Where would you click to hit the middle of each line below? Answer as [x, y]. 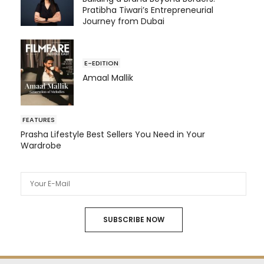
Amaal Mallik [108, 77]
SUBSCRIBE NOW [133, 220]
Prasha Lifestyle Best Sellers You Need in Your [113, 135]
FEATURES [39, 120]
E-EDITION [101, 63]
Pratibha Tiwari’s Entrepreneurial [148, 10]
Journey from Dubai [123, 21]
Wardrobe [41, 146]
